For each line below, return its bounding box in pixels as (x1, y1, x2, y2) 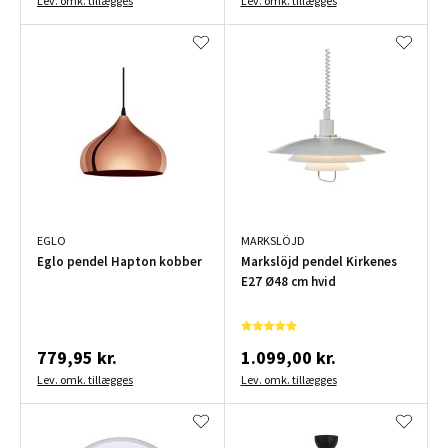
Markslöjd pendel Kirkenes (240, 252, 397, 270)
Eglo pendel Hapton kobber (37, 252, 202, 270)
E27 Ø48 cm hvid (240, 272, 336, 290)
